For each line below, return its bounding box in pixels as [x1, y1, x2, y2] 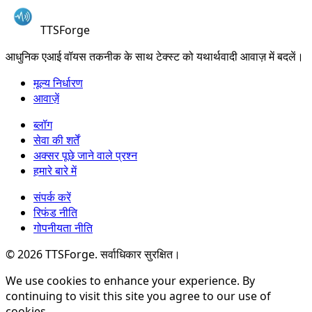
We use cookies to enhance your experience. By [6, 273, 255, 289]
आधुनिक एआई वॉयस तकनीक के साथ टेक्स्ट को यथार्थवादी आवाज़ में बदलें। [6, 49, 304, 65]
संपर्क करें [33, 189, 71, 205]
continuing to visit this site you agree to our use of [6, 288, 271, 304]
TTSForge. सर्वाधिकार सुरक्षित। [42, 247, 180, 263]
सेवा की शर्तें [33, 132, 79, 148]
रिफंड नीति [33, 205, 77, 221]
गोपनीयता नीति [33, 220, 93, 236]
